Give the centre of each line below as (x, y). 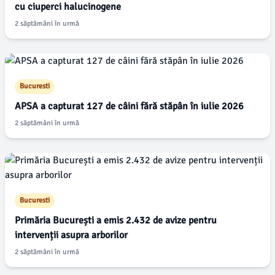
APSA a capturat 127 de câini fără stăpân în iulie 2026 (129, 106)
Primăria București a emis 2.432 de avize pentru (116, 220)
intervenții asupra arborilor (71, 235)
